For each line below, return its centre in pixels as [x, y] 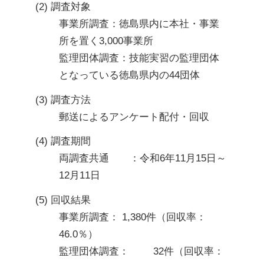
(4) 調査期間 [63, 141]
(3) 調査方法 [63, 100]
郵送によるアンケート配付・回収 [134, 117]
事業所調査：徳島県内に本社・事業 [139, 24]
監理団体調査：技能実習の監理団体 [139, 58]
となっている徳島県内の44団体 [129, 75]
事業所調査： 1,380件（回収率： [133, 217]
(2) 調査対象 [63, 7]
